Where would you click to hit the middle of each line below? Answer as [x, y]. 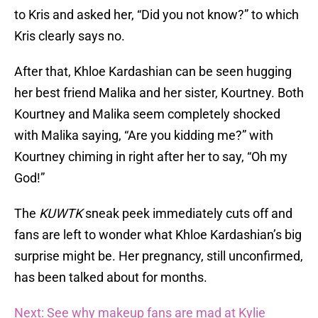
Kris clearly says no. [70, 36]
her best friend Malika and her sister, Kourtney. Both [159, 93]
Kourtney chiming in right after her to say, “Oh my [151, 157]
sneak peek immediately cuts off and [189, 214]
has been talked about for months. [111, 278]
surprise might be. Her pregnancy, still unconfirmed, [159, 256]
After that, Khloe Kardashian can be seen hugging [153, 72]
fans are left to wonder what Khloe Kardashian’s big [158, 235]
